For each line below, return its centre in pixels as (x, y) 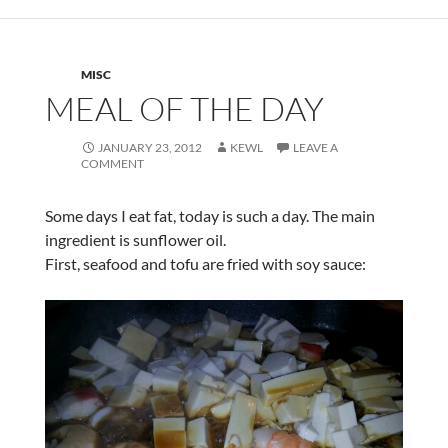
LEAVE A (315, 148)
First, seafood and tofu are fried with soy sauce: (205, 264)
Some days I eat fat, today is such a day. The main (209, 216)
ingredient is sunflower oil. (135, 240)
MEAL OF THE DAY (184, 109)
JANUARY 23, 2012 (149, 148)
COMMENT (112, 164)
